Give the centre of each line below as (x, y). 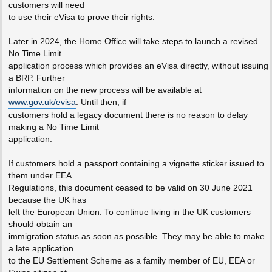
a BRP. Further (36, 78)
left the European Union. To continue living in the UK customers (129, 212)
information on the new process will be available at (105, 90)
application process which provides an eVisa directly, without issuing (138, 66)
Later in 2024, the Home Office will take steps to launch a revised (133, 42)
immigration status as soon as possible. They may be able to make (136, 236)
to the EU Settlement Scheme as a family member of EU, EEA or (131, 261)
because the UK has (47, 200)
